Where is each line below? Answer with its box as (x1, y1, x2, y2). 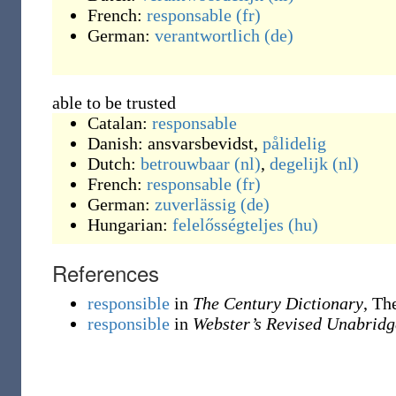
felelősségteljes (172, 215, 284, 234)
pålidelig (263, 133, 326, 153)
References (52, 257, 159, 288)
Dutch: (88, 154, 141, 173)
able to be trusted (52, 93, 176, 112)
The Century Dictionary (193, 293, 363, 313)
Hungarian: (88, 215, 172, 234)
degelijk (270, 154, 328, 173)
